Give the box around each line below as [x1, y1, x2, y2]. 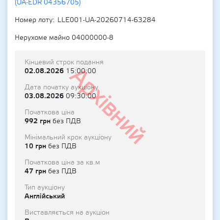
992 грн [25, 116, 53, 126]
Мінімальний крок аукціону [25, 133, 111, 142]
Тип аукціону [25, 183, 65, 192]
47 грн [25, 166, 48, 176]
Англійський [25, 192, 65, 201]
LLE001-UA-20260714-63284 [57, 16, 156, 25]
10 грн [25, 141, 48, 151]
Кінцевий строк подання [25, 58, 104, 67]
